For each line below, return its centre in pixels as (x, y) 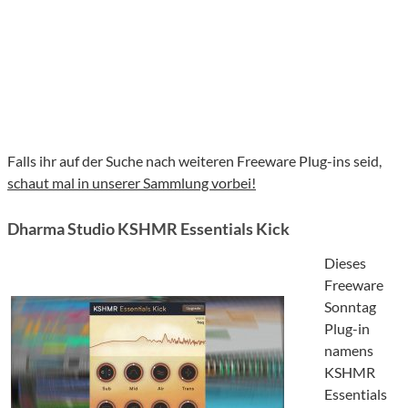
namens (349, 351)
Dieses (345, 263)
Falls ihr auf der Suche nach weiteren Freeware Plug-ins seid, (194, 161)
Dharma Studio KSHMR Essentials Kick (148, 229)
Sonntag (350, 307)
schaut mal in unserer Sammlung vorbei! (132, 183)
